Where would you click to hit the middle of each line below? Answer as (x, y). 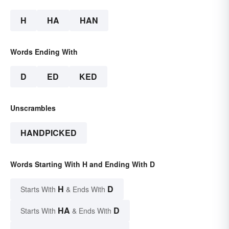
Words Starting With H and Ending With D (83, 164)
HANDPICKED (49, 132)
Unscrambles (33, 108)
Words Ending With (44, 51)
